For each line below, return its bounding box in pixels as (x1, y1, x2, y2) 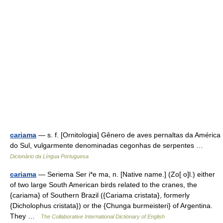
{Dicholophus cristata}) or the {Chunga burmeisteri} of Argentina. (10, 202, 213, 210)
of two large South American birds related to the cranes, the (10, 181, 197, 189)
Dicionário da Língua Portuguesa (10, 153, 89, 159)
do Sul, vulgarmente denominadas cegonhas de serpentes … (10, 141, 207, 149)
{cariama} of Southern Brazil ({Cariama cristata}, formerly (10, 191, 190, 199)
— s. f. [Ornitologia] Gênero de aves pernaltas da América (36, 131, 221, 139)
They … (10, 212, 41, 220)
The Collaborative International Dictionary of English (41, 214, 165, 220)
